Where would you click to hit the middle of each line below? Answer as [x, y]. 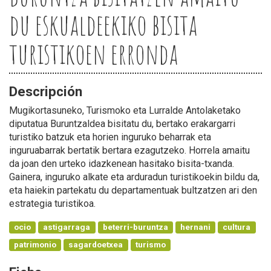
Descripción [46, 91]
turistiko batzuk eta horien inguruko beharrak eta [110, 137]
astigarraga [67, 227]
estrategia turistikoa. [52, 203]
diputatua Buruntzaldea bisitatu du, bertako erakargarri [122, 123]
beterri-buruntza [135, 227]
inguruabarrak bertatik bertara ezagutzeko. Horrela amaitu [129, 150]
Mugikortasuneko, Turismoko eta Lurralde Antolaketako [125, 110]
